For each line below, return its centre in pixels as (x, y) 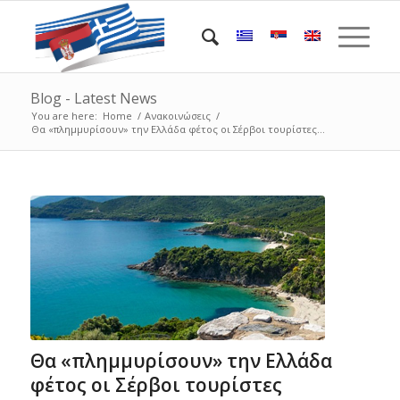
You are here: (64, 116)
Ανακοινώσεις (177, 116)
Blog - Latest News (93, 98)
